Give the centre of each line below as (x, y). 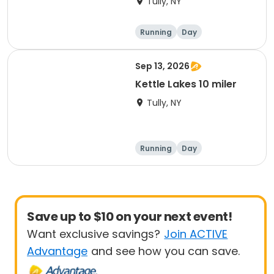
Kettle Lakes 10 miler (186, 84)
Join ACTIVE (196, 234)
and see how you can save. (166, 251)
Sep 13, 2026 (162, 66)
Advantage (57, 251)
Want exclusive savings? (94, 234)
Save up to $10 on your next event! (130, 217)
